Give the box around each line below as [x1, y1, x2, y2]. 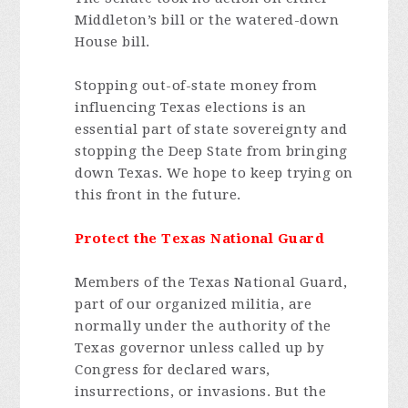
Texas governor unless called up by [75, 340, 324, 356]
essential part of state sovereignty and [75, 121, 348, 138]
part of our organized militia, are [75, 296, 312, 312]
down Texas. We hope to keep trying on [75, 165, 353, 181]
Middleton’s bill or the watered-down [75, 12, 340, 28]
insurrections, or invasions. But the [75, 383, 327, 400]
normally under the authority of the [75, 318, 331, 334]
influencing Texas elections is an [75, 99, 307, 116]
